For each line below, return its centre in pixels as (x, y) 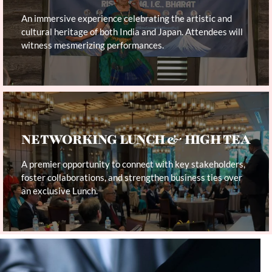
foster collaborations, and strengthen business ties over (132, 177)
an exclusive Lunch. (59, 191)
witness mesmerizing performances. (93, 45)
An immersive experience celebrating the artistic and (127, 18)
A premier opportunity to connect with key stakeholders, (133, 164)
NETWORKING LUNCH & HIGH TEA (136, 140)
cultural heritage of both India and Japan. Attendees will (132, 32)
